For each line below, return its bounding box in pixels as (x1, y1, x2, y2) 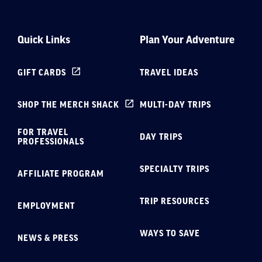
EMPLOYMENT (18, 201, 75, 211)
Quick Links (18, 33, 70, 46)
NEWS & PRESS (18, 233, 78, 243)
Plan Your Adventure (140, 33, 235, 46)
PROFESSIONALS (18, 136, 84, 146)
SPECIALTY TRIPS (140, 164, 209, 174)
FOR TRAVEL (18, 127, 68, 137)
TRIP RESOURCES (140, 196, 209, 206)
